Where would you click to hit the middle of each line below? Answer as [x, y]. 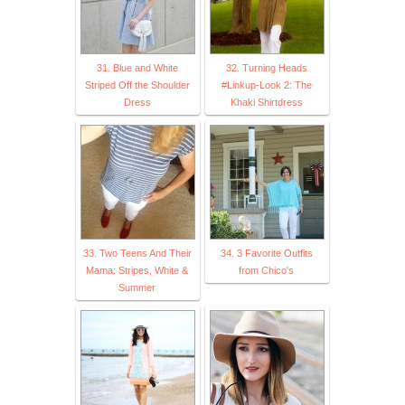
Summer [137, 287]
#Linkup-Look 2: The [266, 85]
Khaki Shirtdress [266, 102]
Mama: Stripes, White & [137, 270]
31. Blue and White [137, 67]
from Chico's [266, 270]
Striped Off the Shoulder [137, 85]
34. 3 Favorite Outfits [266, 253]
